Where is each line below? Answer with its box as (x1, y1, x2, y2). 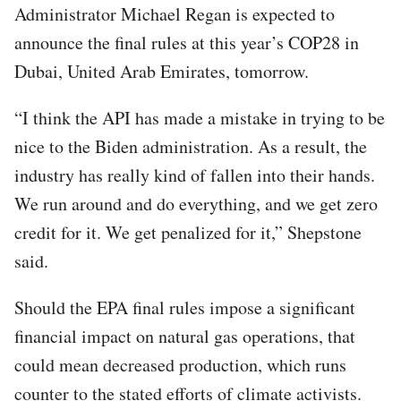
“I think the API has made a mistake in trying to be (14, 105, 385, 130)
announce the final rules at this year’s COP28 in (14, 30, 359, 55)
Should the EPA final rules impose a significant (14, 294, 355, 320)
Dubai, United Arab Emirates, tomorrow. (14, 58, 309, 83)
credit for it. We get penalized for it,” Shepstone (14, 219, 362, 244)
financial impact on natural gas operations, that (14, 323, 355, 348)
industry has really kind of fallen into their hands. (14, 162, 375, 187)
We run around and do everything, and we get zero (14, 191, 378, 216)
